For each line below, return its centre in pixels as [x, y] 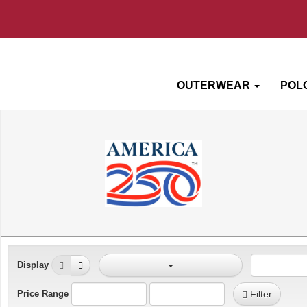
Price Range [43, 293]
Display [33, 265]
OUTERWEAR [213, 86]
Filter [260, 294]
